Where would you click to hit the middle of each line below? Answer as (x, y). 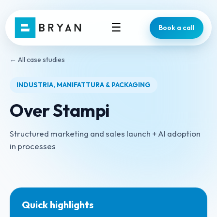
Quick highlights (58, 205)
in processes (33, 146)
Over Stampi (60, 110)
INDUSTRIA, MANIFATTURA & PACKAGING (84, 85)
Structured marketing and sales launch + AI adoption (105, 133)
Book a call (176, 27)
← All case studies (37, 60)
